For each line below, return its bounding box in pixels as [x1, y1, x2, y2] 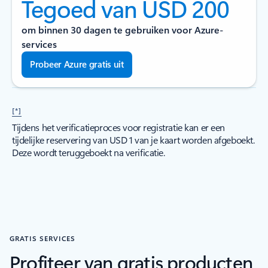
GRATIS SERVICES [10, 233, 76, 243]
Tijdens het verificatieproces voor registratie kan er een [12, 121, 226, 133]
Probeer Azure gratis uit [30, 58, 124, 70]
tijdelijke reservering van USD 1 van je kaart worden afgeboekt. [12, 133, 255, 146]
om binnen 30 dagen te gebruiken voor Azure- [22, 23, 223, 36]
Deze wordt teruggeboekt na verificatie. [12, 146, 165, 159]
